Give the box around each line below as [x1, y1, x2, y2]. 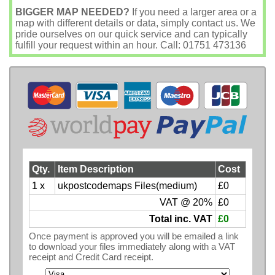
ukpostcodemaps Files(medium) [58, 180, 197, 191]
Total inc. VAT [149, 213, 212, 224]
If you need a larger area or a [130, 7, 257, 17]
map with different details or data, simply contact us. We [15, 18, 255, 28]
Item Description [58, 163, 134, 174]
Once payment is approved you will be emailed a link [29, 230, 239, 241]
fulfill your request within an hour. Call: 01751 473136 [15, 40, 246, 50]
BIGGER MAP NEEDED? [15, 7, 130, 17]
